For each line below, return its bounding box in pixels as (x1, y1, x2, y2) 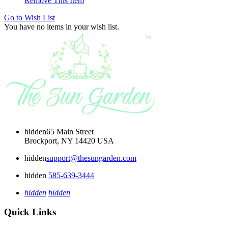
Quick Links (4, 207, 56, 218)
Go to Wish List (4, 13, 55, 22)
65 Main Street (46, 127, 94, 136)
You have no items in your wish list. (4, 22, 119, 31)
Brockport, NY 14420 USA (24, 136, 114, 145)
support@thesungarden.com (46, 153, 136, 162)
